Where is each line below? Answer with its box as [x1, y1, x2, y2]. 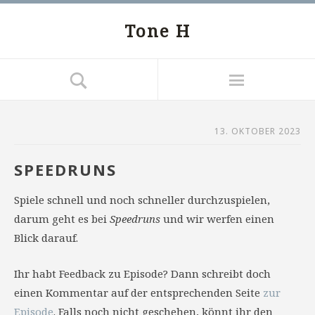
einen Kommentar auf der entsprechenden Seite [14, 285, 263, 300]
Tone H [124, 19, 191, 42]
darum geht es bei [14, 212, 110, 226]
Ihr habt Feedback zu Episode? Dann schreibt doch [14, 266, 271, 281]
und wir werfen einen [160, 212, 274, 226]
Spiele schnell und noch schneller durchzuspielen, [14, 193, 270, 207]
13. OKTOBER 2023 [214, 125, 301, 137]
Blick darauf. [14, 231, 78, 245]
